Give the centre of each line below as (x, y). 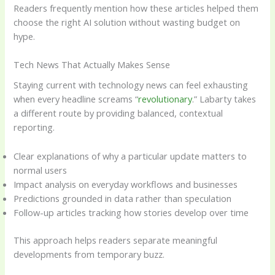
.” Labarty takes (224, 99)
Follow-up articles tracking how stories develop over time (131, 212)
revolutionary (165, 99)
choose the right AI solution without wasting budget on (127, 22)
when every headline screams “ (76, 99)
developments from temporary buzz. (89, 254)
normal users (41, 170)
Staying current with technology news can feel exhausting (131, 85)
